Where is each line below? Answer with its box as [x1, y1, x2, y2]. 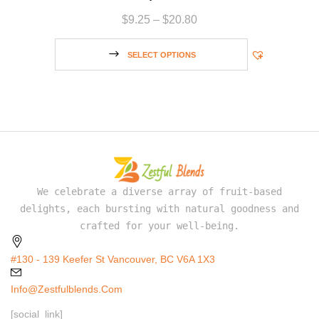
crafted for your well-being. [80, 219, 239, 231]
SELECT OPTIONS [127, 51, 196, 60]
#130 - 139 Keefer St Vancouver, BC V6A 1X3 [11, 253, 215, 265]
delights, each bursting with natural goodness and [20, 202, 299, 214]
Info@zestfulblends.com [11, 283, 122, 295]
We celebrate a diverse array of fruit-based [37, 185, 282, 197]
